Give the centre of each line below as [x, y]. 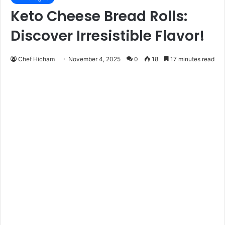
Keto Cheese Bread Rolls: [99, 16]
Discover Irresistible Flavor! [108, 36]
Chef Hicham [36, 59]
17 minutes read [192, 59]
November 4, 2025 [94, 59]
